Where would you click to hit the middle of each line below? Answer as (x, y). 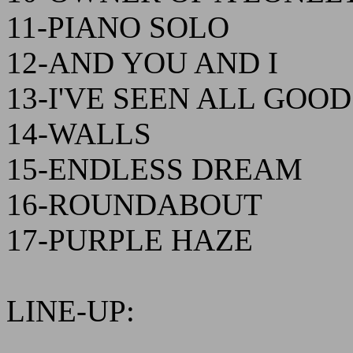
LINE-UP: (71, 311)
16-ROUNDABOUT (134, 204)
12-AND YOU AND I (142, 63)
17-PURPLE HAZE (130, 240)
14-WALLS (79, 134)
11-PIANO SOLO (118, 27)
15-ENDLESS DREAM (154, 169)
